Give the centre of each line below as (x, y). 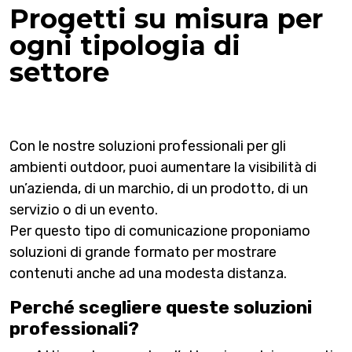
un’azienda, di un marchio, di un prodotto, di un (159, 188)
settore (59, 72)
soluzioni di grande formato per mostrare (143, 252)
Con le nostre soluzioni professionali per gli (148, 146)
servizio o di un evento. (84, 209)
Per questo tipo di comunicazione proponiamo (160, 231)
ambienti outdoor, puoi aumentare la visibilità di (163, 167)
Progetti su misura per (166, 18)
